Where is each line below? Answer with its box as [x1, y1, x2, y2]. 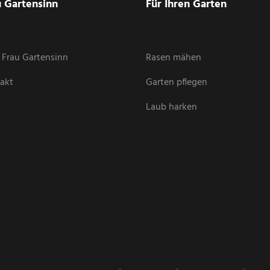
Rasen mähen [146, 50, 202, 66]
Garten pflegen [146, 75, 208, 91]
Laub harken [146, 99, 198, 116]
